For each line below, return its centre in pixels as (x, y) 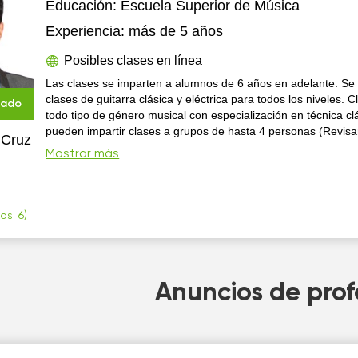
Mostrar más (83, 154)
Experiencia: (86, 31)
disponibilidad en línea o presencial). (138, 147)
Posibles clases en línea (133, 60)
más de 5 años (176, 31)
